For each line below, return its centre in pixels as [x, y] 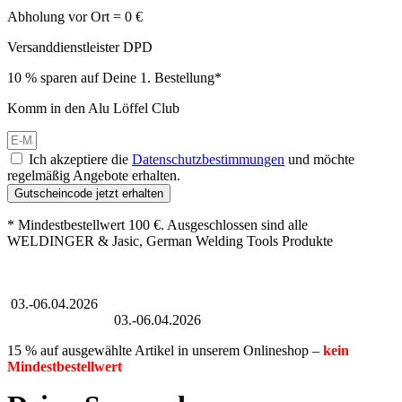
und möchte [319, 160]
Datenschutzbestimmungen [208, 160]
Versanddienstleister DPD [80, 48]
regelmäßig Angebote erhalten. [94, 176]
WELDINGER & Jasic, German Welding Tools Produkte [170, 241]
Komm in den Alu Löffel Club [93, 109]
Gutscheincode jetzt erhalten [89, 194]
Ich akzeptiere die [80, 160]
